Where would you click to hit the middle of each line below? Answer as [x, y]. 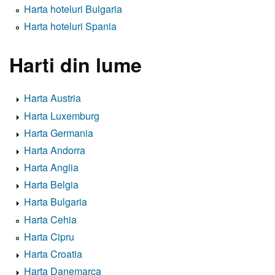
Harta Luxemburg [62, 115]
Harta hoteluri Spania [70, 26]
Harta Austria [52, 98]
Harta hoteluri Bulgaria [73, 9]
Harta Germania [59, 133]
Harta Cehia [50, 219]
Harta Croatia [53, 254]
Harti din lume [76, 64]
